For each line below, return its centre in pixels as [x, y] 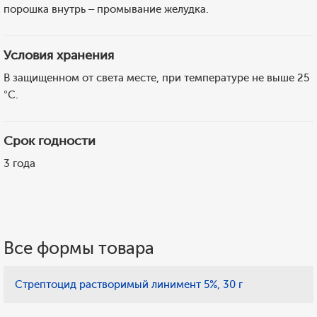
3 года [19, 163]
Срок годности [50, 141]
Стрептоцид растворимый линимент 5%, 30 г [129, 284]
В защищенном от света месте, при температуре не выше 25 [156, 78]
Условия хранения [59, 55]
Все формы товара [79, 248]
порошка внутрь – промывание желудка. [106, 9]
